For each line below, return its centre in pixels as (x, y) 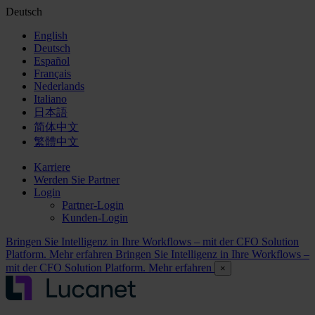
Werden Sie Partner (77, 180)
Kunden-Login (95, 218)
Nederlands (59, 86)
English (51, 36)
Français (52, 73)
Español (52, 61)
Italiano (50, 99)
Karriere (52, 167)
